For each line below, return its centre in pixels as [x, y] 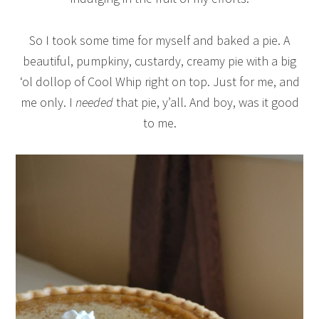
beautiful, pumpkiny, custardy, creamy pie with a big [159, 61]
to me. [159, 122]
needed [94, 102]
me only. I [48, 102]
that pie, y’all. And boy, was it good [206, 102]
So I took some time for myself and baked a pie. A [159, 40]
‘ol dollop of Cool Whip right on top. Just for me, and [159, 81]
